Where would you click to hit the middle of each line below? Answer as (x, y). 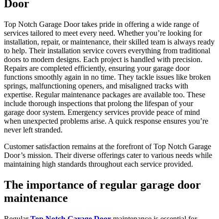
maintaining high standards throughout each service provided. (99, 164)
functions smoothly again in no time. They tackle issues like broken (107, 77)
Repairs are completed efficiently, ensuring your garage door (97, 68)
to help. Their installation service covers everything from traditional (107, 51)
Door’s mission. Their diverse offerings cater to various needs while (108, 155)
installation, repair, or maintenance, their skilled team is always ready (109, 42)
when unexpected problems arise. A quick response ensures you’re (106, 121)
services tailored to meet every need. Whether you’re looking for (103, 33)
